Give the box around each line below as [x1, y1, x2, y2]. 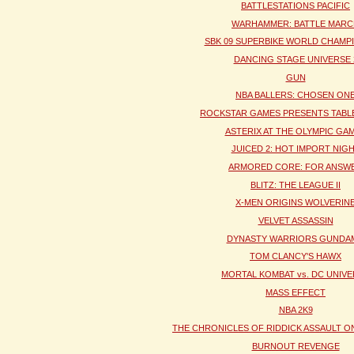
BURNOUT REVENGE [251, 341, 340, 351]
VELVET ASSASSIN [258, 215, 333, 225]
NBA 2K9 [278, 305, 313, 315]
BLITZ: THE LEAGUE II [250, 179, 341, 190]
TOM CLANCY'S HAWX [250, 251, 341, 262]
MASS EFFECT [265, 287, 326, 297]
